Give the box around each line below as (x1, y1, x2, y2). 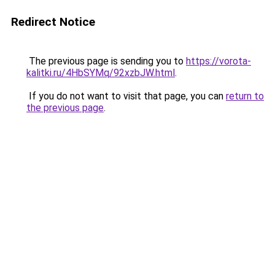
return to (226, 90, 264, 102)
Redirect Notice (11, 15, 95, 29)
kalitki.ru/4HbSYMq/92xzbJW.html (26, 67, 175, 79)
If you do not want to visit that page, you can (26, 90, 226, 102)
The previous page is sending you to (26, 55, 186, 67)
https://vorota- (186, 55, 251, 67)
